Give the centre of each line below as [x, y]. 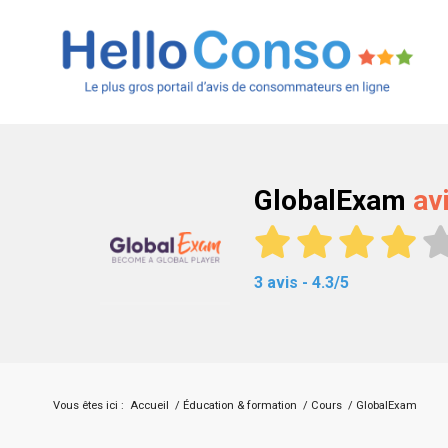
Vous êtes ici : [88, 406]
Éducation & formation [240, 406]
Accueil [149, 406]
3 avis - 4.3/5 [301, 283]
